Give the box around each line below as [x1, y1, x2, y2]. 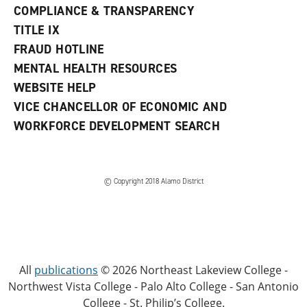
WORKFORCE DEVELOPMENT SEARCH [14, 118, 221, 135]
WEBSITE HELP [14, 79, 97, 97]
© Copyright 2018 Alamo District [103, 176, 204, 187]
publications [34, 262, 98, 278]
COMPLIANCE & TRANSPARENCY [14, 3, 195, 20]
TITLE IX [14, 22, 60, 39]
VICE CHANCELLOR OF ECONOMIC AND [14, 99, 228, 116]
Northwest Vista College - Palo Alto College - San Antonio [8, 279, 299, 295]
